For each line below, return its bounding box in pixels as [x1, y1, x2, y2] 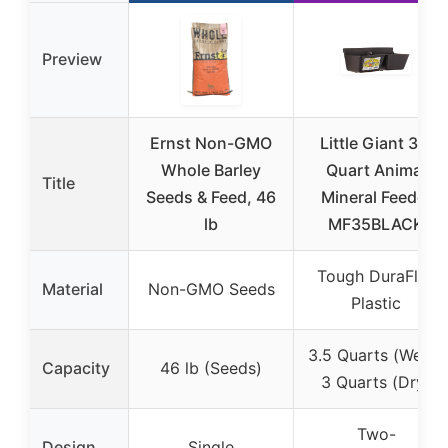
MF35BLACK [328, 213, 424, 234]
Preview [42, 48, 102, 69]
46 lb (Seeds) [160, 357, 262, 378]
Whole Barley [161, 159, 261, 180]
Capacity [42, 357, 110, 378]
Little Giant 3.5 [319, 132, 433, 153]
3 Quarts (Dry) [321, 371, 431, 392]
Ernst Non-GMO [150, 132, 272, 153]
